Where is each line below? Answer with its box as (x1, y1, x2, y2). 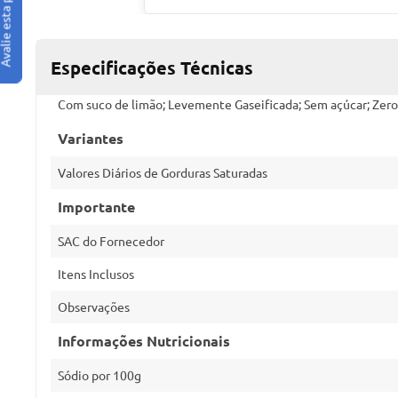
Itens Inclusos (58, 266, 134, 282)
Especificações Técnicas (51, 56, 253, 79)
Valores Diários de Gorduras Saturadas (58, 164, 267, 180)
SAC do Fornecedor (58, 233, 164, 249)
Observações (58, 298, 130, 314)
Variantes (58, 129, 123, 147)
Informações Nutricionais (58, 331, 230, 350)
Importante (58, 197, 135, 216)
